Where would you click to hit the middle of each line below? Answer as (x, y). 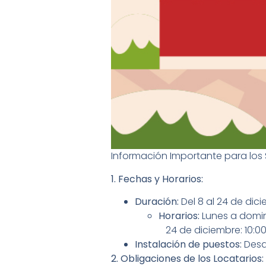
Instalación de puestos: (188, 244)
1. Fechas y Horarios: (157, 179)
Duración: (157, 201)
